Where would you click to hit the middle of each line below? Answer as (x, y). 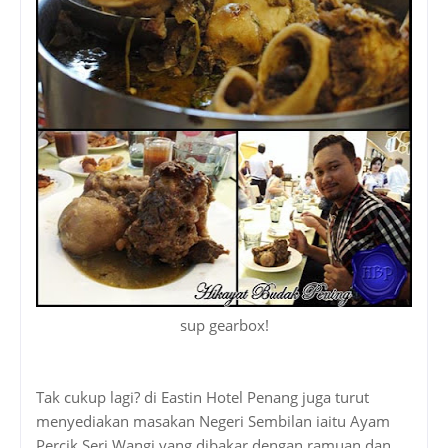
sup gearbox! (224, 324)
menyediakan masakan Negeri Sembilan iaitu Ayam (213, 420)
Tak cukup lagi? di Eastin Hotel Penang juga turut (202, 396)
